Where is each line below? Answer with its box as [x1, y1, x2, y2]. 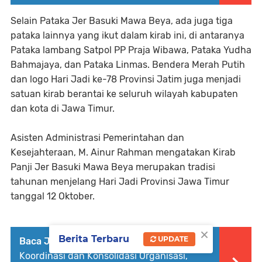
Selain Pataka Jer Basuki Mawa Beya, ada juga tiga [11, 15, 233, 26]
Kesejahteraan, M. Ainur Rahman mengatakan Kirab [11, 146, 236, 158]
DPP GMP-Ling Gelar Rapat [74, 235, 192, 247]
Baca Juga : [19, 235, 71, 247]
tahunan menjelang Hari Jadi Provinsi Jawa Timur [11, 175, 229, 187]
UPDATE [156, 235, 188, 244]
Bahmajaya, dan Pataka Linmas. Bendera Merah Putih [11, 58, 245, 70]
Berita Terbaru [58, 233, 129, 245]
